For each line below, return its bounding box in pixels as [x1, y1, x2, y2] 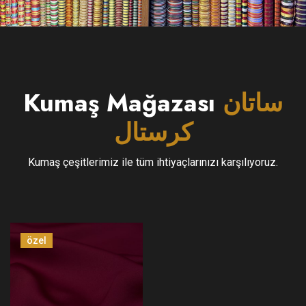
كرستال [113, 114, 193, 151]
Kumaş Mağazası [23, 85, 223, 122]
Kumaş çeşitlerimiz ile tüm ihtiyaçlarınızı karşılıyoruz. [28, 156, 278, 169]
